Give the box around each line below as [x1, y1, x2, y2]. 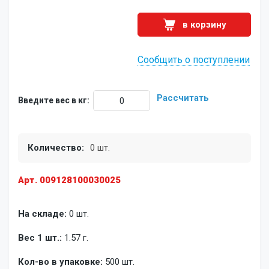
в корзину [183, 19, 226, 30]
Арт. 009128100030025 [18, 175, 121, 186]
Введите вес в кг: [18, 95, 89, 105]
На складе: [18, 208, 67, 219]
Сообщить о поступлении [138, 54, 250, 65]
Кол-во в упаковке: [18, 256, 103, 267]
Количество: [28, 142, 84, 153]
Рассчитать [157, 92, 209, 103]
